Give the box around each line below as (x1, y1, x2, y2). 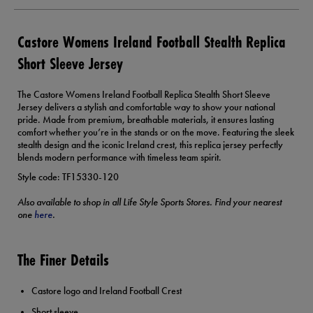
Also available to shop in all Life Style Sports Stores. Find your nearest (17, 196, 282, 209)
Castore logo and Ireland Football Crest (31, 284, 182, 298)
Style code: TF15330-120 (17, 170, 119, 184)
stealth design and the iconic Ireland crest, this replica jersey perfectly (17, 138, 283, 152)
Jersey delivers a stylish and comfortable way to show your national (17, 101, 275, 114)
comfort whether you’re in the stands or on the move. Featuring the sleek (17, 126, 294, 139)
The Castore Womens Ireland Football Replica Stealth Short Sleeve (17, 88, 270, 101)
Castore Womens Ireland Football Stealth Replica (17, 31, 286, 53)
